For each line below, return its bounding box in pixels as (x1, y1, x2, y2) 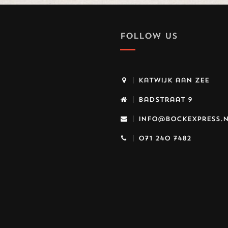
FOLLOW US (120, 31, 178, 41)
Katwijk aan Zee (138, 76, 209, 84)
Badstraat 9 (138, 95, 192, 103)
